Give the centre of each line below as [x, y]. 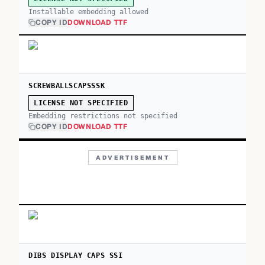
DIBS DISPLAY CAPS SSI [76, 256]
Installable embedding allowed [88, 12]
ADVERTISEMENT [132, 158]
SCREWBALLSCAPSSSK [67, 86]
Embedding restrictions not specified [103, 116]
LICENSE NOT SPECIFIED [81, 103]
